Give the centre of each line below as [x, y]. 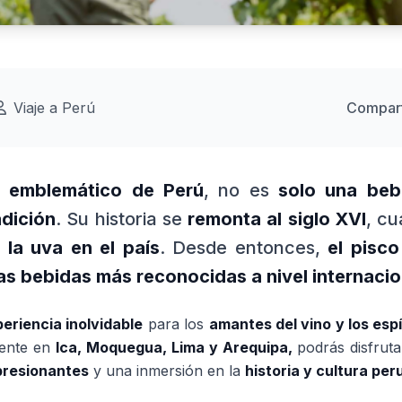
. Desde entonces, [244, 248]
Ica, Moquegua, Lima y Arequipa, [174, 347]
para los [176, 324]
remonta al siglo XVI [277, 219]
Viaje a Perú [54, 108]
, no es [241, 190]
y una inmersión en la [167, 371]
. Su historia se [122, 219]
